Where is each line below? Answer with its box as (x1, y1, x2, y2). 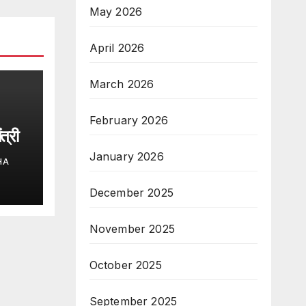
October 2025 (89, 258, 162, 272)
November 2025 (89, 221, 176, 236)
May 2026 (89, 4, 143, 18)
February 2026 (89, 113, 169, 127)
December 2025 (89, 185, 174, 199)
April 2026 (89, 40, 145, 55)
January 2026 (89, 149, 164, 163)
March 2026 (89, 76, 154, 91)
